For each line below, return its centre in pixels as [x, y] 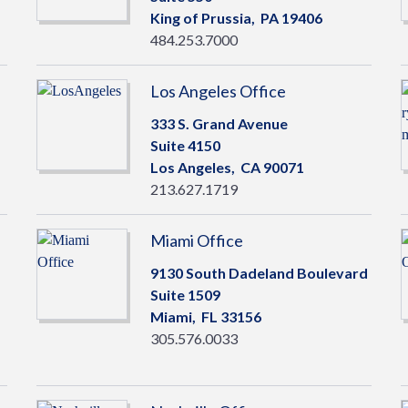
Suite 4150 [185, 145]
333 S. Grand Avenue [219, 123]
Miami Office [196, 240]
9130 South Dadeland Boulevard [259, 273]
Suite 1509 [185, 295]
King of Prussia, [205, 18]
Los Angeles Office [218, 91]
